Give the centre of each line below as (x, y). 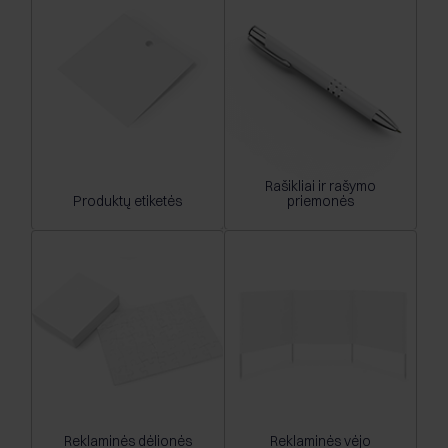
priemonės (320, 201)
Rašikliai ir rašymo (320, 186)
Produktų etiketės (127, 201)
